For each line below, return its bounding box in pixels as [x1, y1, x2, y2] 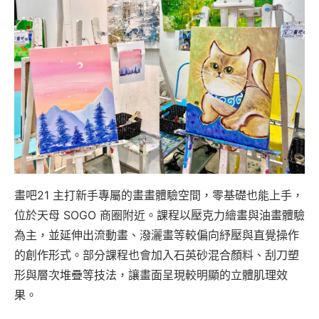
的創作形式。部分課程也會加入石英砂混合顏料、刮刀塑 [14, 247, 299, 262]
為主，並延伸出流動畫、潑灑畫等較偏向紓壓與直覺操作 [14, 227, 299, 242]
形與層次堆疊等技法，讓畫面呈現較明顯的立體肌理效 [14, 267, 288, 282]
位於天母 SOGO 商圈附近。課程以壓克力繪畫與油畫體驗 [14, 207, 305, 222]
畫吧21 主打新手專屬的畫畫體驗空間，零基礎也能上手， [14, 187, 303, 202]
